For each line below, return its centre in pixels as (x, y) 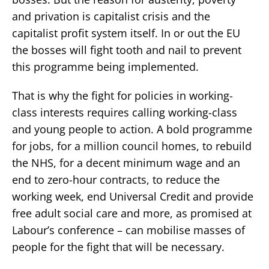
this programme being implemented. (105, 67)
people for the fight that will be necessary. (118, 247)
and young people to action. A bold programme (132, 129)
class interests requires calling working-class (125, 113)
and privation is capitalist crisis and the (111, 17)
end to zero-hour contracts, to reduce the (116, 180)
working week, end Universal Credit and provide (133, 197)
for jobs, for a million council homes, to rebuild (132, 146)
